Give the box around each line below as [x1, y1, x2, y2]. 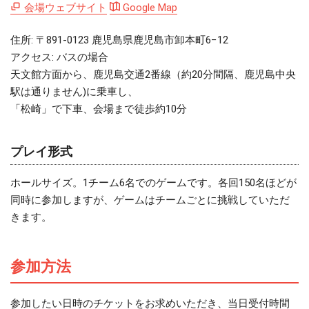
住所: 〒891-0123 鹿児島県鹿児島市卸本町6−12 [10, 34, 228, 47]
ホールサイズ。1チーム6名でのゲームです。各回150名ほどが [10, 176, 297, 189]
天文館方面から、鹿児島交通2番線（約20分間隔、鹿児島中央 [10, 68, 296, 81]
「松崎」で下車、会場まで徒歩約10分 [10, 103, 187, 116]
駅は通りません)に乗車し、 [10, 86, 138, 99]
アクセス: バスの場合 [10, 51, 108, 64]
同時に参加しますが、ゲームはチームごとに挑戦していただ [10, 193, 290, 206]
